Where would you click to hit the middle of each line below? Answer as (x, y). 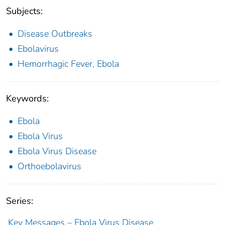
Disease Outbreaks (55, 33)
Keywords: (27, 98)
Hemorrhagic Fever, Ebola (68, 64)
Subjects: (24, 11)
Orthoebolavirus (49, 166)
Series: (20, 201)
